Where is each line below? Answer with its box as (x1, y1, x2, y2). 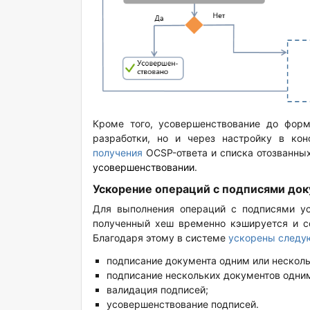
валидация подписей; (107, 284, 208, 296)
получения (93, 147, 143, 159)
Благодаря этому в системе (93, 232, 228, 244)
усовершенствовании (93, 161, 194, 174)
